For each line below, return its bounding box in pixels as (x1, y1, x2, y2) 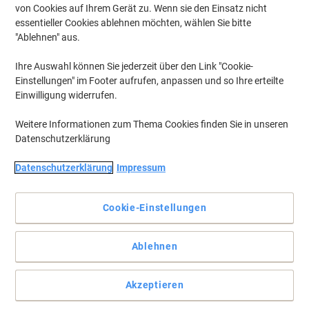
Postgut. (14, 237, 50, 248)
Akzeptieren (125, 279, 184, 290)
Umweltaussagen (14, 281, 90, 292)
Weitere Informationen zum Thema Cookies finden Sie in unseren (15, 119, 288, 130)
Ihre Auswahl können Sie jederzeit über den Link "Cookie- (15, 61, 253, 72)
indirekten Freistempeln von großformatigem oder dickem (14, 224, 257, 235)
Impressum (117, 162, 166, 173)
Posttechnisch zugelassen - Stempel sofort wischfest (14, 189, 246, 200)
